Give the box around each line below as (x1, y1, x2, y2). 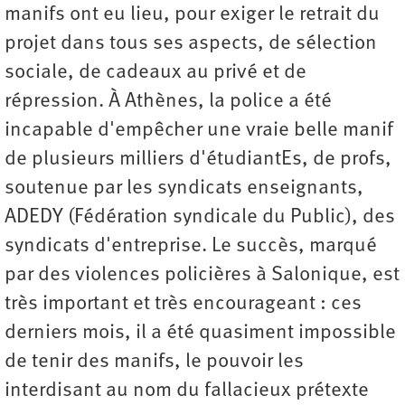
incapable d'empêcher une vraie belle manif (5, 120, 393, 142)
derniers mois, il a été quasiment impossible (5, 323, 396, 344)
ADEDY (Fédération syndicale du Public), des (5, 207, 395, 229)
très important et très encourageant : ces (5, 294, 362, 316)
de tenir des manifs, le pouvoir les (5, 352, 304, 373)
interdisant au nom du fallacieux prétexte (5, 381, 369, 402)
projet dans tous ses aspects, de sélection (5, 33, 377, 55)
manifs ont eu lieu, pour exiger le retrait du (5, 5, 380, 26)
